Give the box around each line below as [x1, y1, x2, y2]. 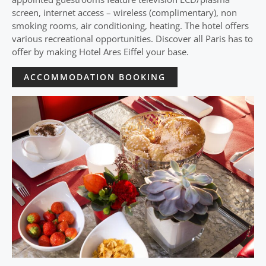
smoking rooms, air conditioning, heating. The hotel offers [12, 19, 249, 31]
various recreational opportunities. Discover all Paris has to [12, 32, 253, 45]
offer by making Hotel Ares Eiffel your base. [12, 45, 189, 58]
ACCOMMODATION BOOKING [24, 71, 166, 83]
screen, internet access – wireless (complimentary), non [12, 6, 237, 18]
